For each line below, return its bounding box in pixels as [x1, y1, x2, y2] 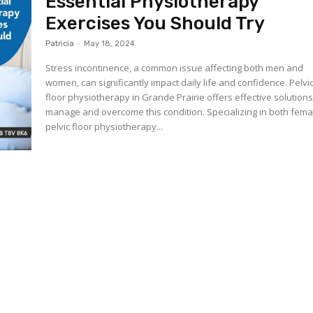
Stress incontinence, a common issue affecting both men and [45, 61, 304, 74]
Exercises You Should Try [45, 13, 265, 34]
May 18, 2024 [84, 39, 136, 48]
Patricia [45, 39, 75, 48]
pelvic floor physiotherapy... [45, 120, 163, 133]
